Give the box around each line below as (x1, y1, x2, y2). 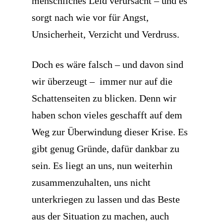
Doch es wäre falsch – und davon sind (32, 59, 183, 70)
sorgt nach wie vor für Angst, (32, 12, 149, 23)
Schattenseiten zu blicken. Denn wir (32, 93, 176, 104)
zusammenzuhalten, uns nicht (32, 177, 151, 188)
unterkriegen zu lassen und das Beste (32, 194, 180, 205)
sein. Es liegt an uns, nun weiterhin (32, 160, 172, 171)
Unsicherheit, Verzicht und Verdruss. (32, 29, 179, 40)
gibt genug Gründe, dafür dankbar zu (32, 143, 179, 154)
